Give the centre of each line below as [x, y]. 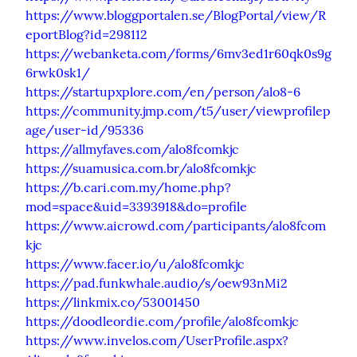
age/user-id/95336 [84, 129]
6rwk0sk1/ [58, 72]
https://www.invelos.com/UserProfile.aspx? [157, 340]
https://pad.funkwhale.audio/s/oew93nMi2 [157, 282]
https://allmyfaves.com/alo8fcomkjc [132, 149]
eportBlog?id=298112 [86, 34]
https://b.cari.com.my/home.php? [128, 187]
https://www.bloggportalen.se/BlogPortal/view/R [176, 15]
